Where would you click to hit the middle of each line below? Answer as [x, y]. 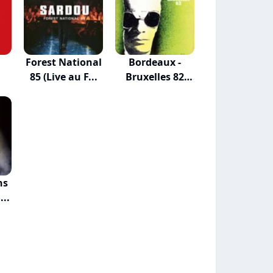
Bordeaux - [155, 62]
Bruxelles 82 [155, 77]
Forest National [63, 62]
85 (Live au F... [63, 77]
